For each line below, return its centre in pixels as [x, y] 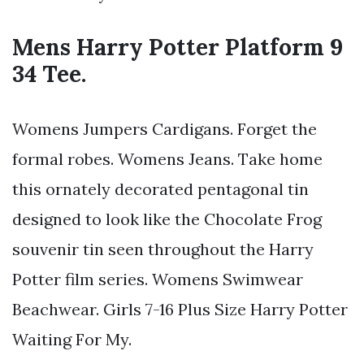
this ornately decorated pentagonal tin [160, 189]
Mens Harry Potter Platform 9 [178, 48]
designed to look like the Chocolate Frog [167, 219]
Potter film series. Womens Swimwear [158, 279]
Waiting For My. [72, 340]
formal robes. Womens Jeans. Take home [167, 159]
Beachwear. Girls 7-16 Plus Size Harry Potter [180, 310]
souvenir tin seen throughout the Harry [163, 249]
